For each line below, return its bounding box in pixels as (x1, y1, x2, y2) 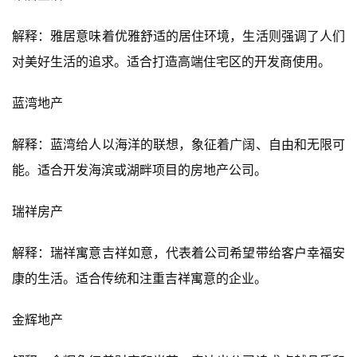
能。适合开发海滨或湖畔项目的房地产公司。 (12, 161, 267, 178)
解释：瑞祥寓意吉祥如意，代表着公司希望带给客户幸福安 (12, 244, 345, 261)
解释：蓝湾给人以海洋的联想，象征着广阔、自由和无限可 (12, 135, 345, 152)
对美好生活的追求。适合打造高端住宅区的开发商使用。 (12, 53, 331, 69)
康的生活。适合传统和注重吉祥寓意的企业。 (12, 269, 267, 286)
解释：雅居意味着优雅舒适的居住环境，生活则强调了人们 (12, 27, 345, 44)
